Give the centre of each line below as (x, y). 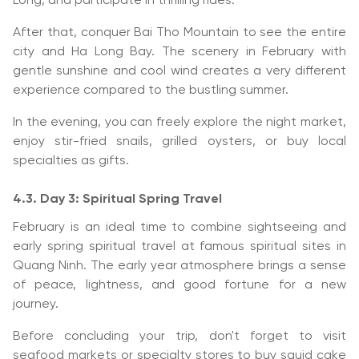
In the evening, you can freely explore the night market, (179, 122)
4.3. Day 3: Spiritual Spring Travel (117, 199)
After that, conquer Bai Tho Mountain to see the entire (179, 32)
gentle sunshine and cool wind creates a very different (179, 71)
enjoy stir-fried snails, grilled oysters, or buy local (179, 141)
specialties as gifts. (71, 161)
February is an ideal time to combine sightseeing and (179, 227)
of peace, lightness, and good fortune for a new (179, 285)
